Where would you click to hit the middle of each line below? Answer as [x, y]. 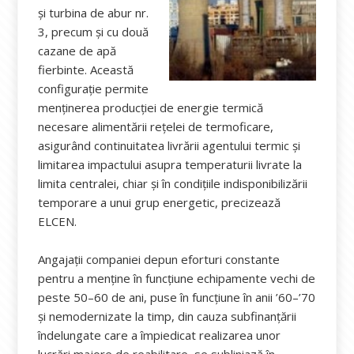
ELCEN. [58, 221]
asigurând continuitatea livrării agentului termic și [169, 145]
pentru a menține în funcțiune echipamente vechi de [177, 278]
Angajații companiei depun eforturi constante [159, 259]
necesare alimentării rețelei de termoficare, [156, 126]
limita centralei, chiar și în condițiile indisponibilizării [173, 183]
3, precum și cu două [94, 32]
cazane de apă [77, 51]
